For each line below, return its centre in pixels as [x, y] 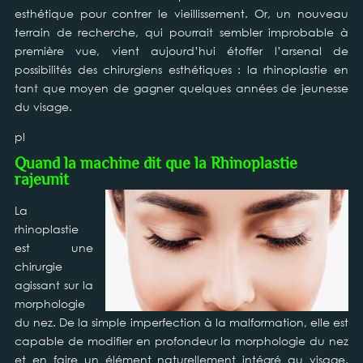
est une [54, 248]
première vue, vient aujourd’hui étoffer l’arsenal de [181, 51]
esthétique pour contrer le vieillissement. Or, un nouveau [181, 13]
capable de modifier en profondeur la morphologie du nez [181, 341]
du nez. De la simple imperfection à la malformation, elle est [181, 322]
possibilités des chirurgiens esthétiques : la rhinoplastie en [181, 69]
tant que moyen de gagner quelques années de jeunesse [181, 88]
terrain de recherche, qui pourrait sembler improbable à [181, 32]
